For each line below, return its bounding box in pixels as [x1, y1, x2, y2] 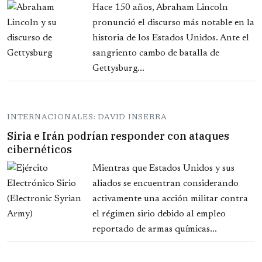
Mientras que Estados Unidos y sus [92, 164, 235, 174]
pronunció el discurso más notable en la [92, 18, 254, 28]
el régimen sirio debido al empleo [92, 209, 226, 219]
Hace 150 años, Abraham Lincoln [92, 3, 228, 13]
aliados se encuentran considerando [92, 179, 239, 189]
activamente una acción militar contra [92, 194, 248, 204]
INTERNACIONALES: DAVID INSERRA [7, 113, 167, 122]
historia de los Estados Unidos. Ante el [92, 33, 249, 43]
